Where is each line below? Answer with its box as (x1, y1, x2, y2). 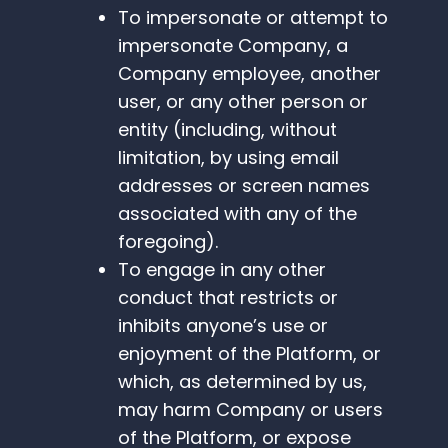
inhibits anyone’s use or (118, 313, 328, 339)
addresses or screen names (118, 173, 370, 199)
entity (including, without (118, 117, 337, 143)
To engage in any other (118, 257, 326, 283)
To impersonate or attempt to (118, 5, 388, 31)
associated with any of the (118, 201, 357, 227)
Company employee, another (118, 61, 381, 87)
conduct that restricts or (118, 285, 338, 311)
